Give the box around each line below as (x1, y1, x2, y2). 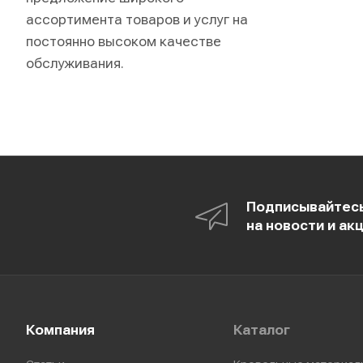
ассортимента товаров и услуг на (26, 11, 248, 28)
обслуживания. (26, 55, 124, 71)
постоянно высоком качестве (26, 33, 221, 49)
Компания (26, 322, 95, 338)
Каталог (233, 322, 290, 338)
